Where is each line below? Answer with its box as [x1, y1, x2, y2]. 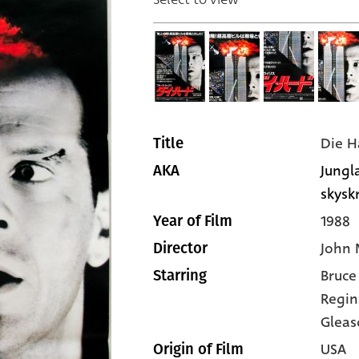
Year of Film [153, 212, 232, 230]
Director [153, 240, 208, 257]
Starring [153, 267, 207, 284]
